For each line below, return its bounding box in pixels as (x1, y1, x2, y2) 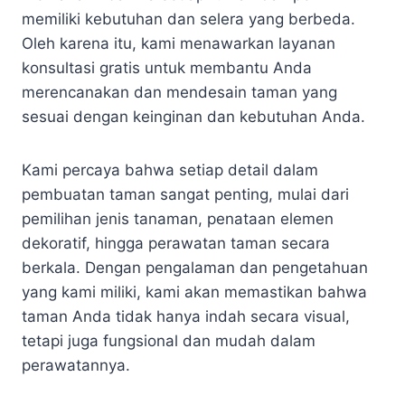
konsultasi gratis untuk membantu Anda (22, 59, 312, 77)
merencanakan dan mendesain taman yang (22, 83, 337, 101)
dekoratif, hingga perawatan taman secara (22, 234, 330, 252)
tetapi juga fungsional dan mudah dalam (22, 332, 316, 350)
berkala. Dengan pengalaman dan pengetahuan (22, 259, 368, 277)
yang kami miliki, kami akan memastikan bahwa (22, 283, 367, 301)
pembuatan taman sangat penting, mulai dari (22, 185, 349, 203)
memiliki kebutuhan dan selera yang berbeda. (22, 10, 355, 28)
